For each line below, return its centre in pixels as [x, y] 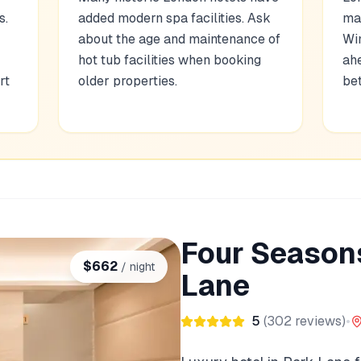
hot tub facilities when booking [170, 60]
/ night [138, 267]
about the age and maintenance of [180, 39]
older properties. [128, 81]
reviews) [319, 321]
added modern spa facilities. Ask [175, 18]
